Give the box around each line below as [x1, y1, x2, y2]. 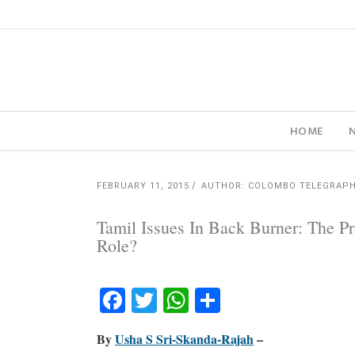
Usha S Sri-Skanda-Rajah [115, 330, 254, 348]
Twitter [157, 283, 246, 317]
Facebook [125, 283, 237, 317]
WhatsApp [189, 283, 316, 317]
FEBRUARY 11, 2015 [97, 181, 189, 191]
